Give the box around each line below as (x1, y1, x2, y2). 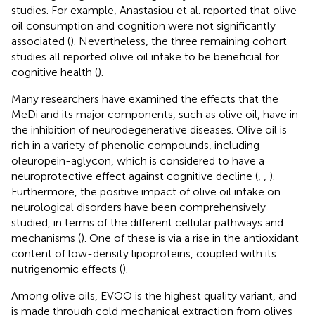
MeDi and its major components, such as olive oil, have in (11, 107, 298, 121)
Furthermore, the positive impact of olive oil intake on (11, 184, 281, 198)
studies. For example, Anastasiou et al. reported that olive (11, 3, 297, 17)
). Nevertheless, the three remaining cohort (70, 34, 287, 48)
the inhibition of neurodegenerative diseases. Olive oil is (11, 122, 287, 136)
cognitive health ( (11, 65, 98, 79)
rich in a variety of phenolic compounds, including (11, 138, 259, 152)
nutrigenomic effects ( (11, 262, 122, 276)
